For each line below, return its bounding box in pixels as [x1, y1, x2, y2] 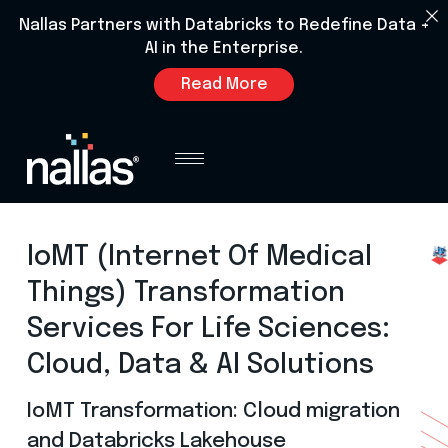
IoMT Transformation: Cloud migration [26, 400, 400, 422]
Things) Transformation [26, 278, 345, 307]
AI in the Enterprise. [145, 40, 303, 57]
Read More [180, 75, 268, 93]
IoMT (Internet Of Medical [26, 242, 372, 271]
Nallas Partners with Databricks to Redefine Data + [18, 17, 430, 34]
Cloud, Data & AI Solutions [26, 350, 374, 379]
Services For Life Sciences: [26, 314, 390, 343]
